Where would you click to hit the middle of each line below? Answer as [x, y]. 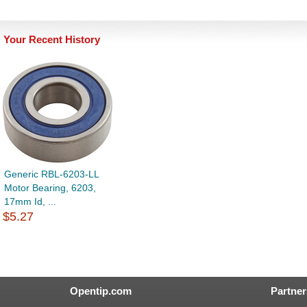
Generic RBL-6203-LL [51, 174]
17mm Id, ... [30, 202]
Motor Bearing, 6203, [50, 188]
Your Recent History [52, 40]
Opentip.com [101, 291]
